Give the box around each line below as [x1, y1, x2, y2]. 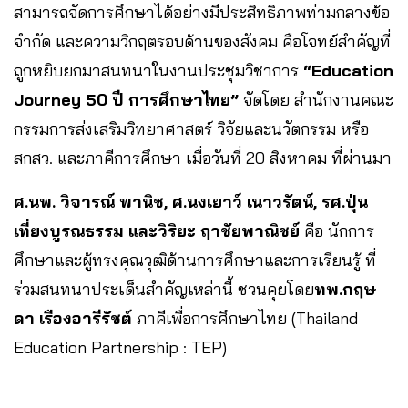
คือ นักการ [300, 220, 374, 242]
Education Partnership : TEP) [14, 337, 227, 359]
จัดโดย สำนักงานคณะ [239, 89, 393, 111]
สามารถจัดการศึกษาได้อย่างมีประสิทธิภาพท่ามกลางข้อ [14, 2, 390, 24]
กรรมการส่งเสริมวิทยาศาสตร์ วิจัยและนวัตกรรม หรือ [14, 118, 369, 140]
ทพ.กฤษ [314, 279, 376, 301]
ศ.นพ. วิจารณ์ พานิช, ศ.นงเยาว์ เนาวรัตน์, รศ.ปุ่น [14, 191, 368, 213]
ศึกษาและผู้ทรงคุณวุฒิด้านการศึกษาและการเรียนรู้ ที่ [14, 250, 376, 271]
